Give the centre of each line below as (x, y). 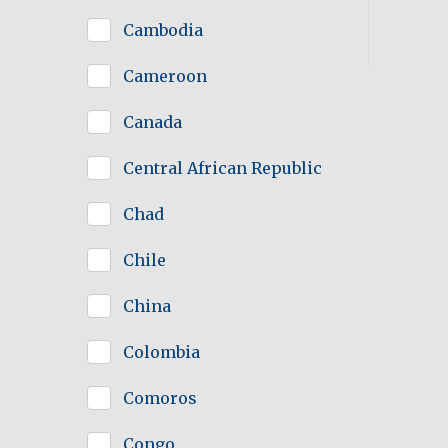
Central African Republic (222, 168)
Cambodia (163, 30)
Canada (152, 122)
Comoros (160, 398)
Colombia (161, 352)
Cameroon (165, 76)
